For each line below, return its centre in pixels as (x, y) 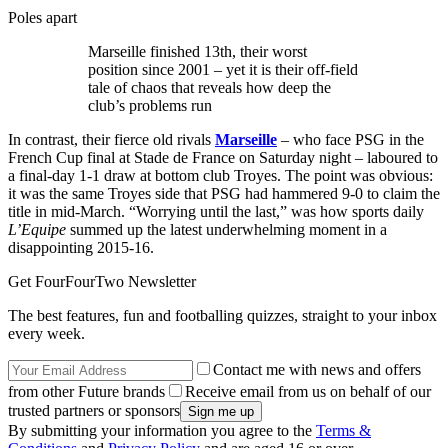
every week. (46, 334)
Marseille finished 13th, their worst (197, 52)
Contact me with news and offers (317, 370)
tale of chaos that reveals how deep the (209, 88)
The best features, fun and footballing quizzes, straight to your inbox (222, 316)
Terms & (343, 431)
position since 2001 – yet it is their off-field (223, 70)
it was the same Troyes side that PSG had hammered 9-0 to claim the (224, 194)
